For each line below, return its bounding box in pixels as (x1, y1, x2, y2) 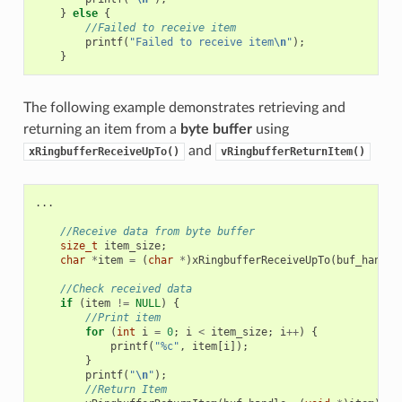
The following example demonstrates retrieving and (22, 100, 345, 115)
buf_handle (336, 253, 399, 267)
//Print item (84, 310, 161, 324)
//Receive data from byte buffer (59, 224, 255, 238)
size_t (59, 239, 98, 252)
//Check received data (59, 282, 192, 295)
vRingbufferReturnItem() (220, 144, 365, 158)
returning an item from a (22, 121, 180, 136)
